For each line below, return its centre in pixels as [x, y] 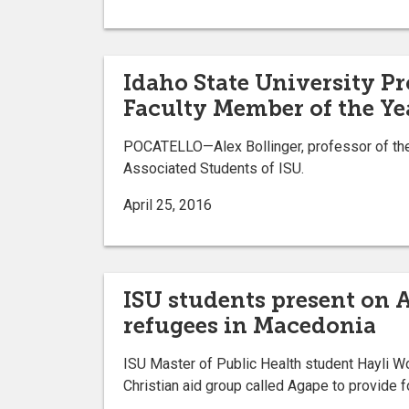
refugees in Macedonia [250, 325]
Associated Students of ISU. [214, 168]
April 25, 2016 [168, 204]
